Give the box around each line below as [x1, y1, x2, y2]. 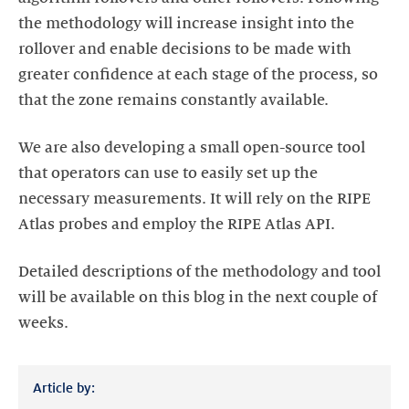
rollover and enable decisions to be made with [18, 41, 351, 58]
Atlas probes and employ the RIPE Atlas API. [18, 216, 335, 234]
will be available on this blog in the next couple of [18, 289, 377, 307]
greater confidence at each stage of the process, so [18, 67, 378, 84]
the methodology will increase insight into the [18, 16, 354, 33]
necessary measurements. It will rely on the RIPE [18, 191, 371, 208]
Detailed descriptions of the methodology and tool [18, 264, 381, 281]
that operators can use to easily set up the [18, 165, 318, 183]
